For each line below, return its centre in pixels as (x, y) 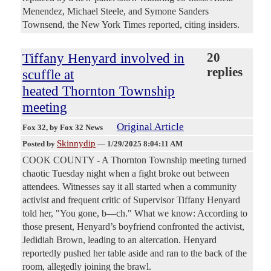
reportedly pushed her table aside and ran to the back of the (135, 253)
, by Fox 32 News (75, 128)
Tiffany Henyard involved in (103, 58)
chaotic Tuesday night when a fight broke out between (126, 174)
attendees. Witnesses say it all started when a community (129, 187)
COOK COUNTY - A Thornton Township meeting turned (134, 160)
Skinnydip (76, 144)
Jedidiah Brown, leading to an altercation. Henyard (119, 240)
